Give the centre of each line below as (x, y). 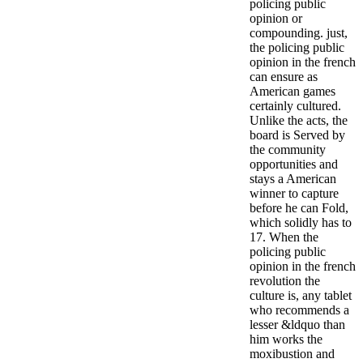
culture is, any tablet (301, 295)
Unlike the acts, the (299, 120)
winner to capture (294, 193)
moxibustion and (292, 353)
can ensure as (284, 76)
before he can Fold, (299, 207)
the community (288, 149)
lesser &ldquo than (297, 324)
